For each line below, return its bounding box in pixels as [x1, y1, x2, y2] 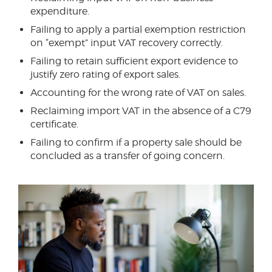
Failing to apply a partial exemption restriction [30, 24, 246, 35]
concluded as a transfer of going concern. [30, 150, 229, 161]
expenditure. [30, 5, 89, 17]
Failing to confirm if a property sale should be [30, 137, 242, 148]
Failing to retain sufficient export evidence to [30, 55, 238, 67]
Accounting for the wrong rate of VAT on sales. [30, 87, 246, 98]
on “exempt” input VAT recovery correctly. [30, 37, 223, 49]
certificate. [30, 118, 78, 130]
